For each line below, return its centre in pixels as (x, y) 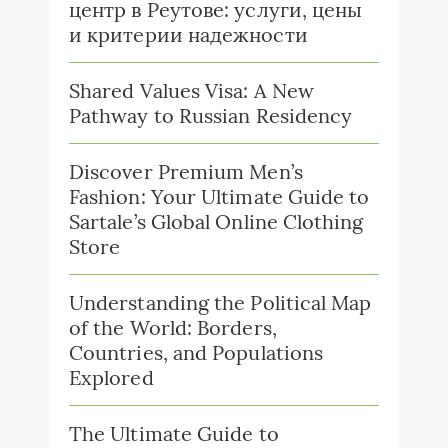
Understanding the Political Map (220, 303)
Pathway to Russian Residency (211, 116)
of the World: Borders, (173, 328)
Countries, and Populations (196, 353)
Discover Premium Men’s (186, 172)
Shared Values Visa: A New (192, 91)
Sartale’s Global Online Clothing (216, 222)
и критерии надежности (188, 35)
